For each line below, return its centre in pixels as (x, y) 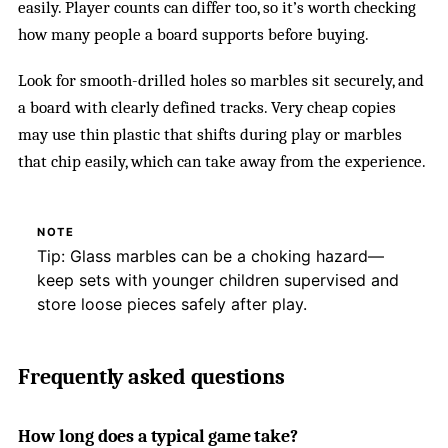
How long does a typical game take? (158, 435)
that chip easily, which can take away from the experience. (222, 162)
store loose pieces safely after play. (171, 304)
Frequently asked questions (151, 376)
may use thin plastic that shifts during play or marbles (210, 135)
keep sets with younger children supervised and (217, 280)
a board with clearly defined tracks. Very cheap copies (207, 108)
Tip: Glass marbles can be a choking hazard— (210, 256)
